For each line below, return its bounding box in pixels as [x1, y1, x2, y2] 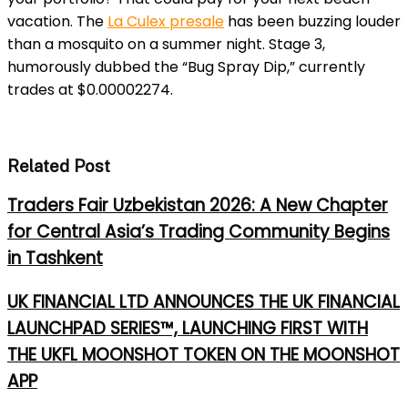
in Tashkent [7, 246, 103, 271]
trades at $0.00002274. [7, 79, 173, 101]
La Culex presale [107, 11, 224, 33]
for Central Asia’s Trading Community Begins [7, 219, 390, 245]
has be [224, 11, 276, 33]
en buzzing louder [276, 11, 401, 33]
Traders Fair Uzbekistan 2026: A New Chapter [7, 193, 388, 219]
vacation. [7, 11, 73, 33]
